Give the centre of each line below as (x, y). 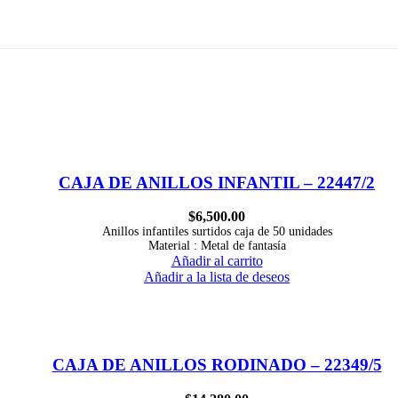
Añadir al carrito (217, 261)
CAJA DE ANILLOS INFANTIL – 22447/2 (217, 182)
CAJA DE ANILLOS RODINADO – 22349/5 (217, 365)
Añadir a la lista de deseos (217, 277)
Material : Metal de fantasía (217, 246)
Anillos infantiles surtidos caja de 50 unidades (217, 232)
